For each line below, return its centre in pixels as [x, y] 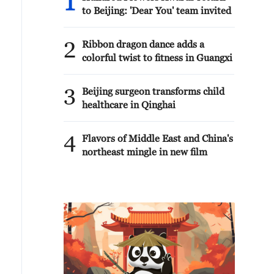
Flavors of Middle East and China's [157, 138]
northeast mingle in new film [145, 152]
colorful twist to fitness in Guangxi [157, 57]
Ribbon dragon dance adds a [143, 44]
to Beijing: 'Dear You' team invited [157, 10]
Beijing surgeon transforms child [153, 91]
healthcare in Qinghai [129, 105]
